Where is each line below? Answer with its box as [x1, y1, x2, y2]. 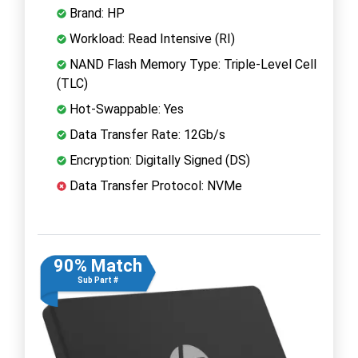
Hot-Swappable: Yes [66, 101, 184, 117]
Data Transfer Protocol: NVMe [66, 177, 242, 193]
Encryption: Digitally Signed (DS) [66, 152, 250, 168]
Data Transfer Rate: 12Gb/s [66, 126, 225, 142]
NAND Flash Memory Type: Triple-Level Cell [66, 56, 316, 72]
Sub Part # [77, 275, 118, 284]
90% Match [53, 255, 142, 276]
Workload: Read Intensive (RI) [66, 30, 235, 46]
